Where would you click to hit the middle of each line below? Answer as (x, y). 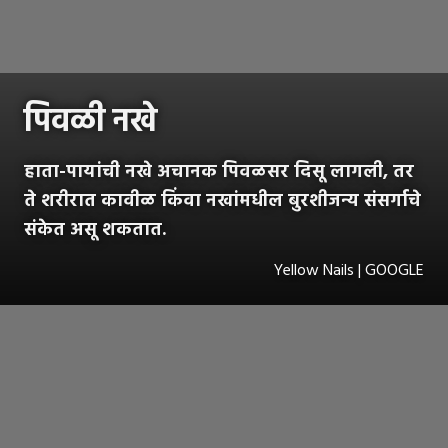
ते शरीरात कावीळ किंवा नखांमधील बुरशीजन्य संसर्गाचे (222, 201)
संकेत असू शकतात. (95, 230)
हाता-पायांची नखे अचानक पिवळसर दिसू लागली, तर (219, 172)
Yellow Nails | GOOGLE (349, 270)
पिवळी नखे (90, 122)
